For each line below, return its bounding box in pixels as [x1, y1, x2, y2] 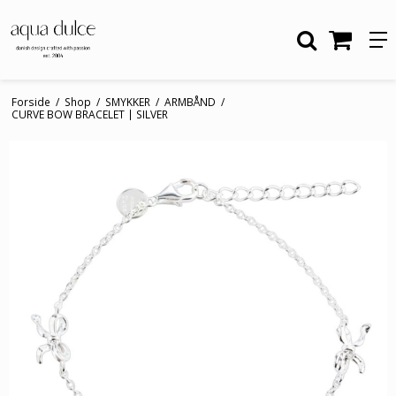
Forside [11, 94, 50, 109]
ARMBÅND [164, 94, 216, 109]
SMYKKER [104, 94, 150, 109]
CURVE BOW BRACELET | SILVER [11, 106, 168, 121]
